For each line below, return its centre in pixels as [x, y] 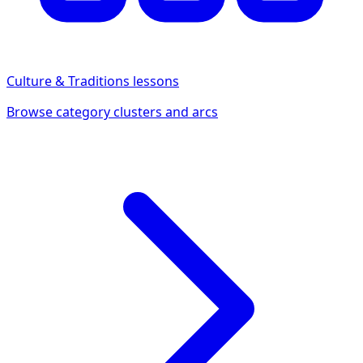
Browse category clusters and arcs [112, 111]
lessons [154, 81]
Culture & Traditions [68, 81]
